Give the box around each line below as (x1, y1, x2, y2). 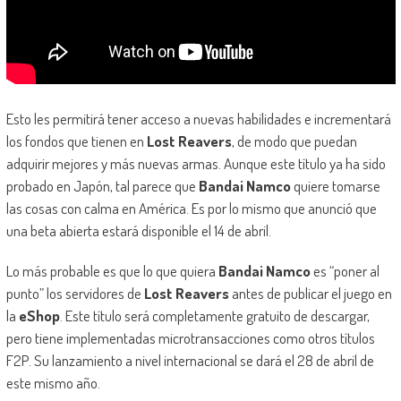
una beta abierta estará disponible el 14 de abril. (5, 221, 271, 241)
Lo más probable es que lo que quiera (5, 261, 218, 281)
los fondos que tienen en (5, 132, 147, 151)
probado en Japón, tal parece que (5, 176, 199, 196)
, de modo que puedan (231, 132, 357, 151)
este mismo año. (5, 373, 100, 393)
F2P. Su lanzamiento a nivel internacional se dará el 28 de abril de (5, 351, 374, 371)
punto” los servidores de (5, 284, 144, 303)
